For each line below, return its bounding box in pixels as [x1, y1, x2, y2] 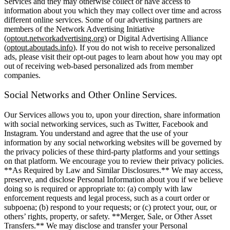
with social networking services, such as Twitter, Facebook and [4, 120, 208, 129]
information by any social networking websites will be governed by [4, 138, 222, 147]
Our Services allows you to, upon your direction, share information [4, 110, 220, 120]
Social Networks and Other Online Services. [4, 89, 177, 101]
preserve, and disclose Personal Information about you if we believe [4, 175, 223, 184]
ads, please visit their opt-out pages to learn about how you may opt [4, 52, 222, 61]
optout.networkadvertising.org [7, 33, 104, 43]
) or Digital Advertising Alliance [104, 33, 208, 43]
